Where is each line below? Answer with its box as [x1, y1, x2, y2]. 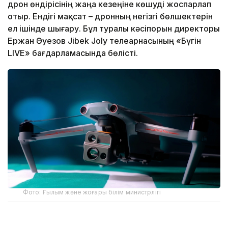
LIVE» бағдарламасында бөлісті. [8, 47, 138, 58]
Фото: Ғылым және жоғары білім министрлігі [23, 188, 161, 196]
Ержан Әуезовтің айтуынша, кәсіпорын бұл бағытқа [8, 216, 219, 226]
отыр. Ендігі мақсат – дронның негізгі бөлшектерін [8, 11, 213, 21]
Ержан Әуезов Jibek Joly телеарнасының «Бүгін [8, 35, 201, 46]
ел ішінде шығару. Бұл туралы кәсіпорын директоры [8, 23, 220, 34]
